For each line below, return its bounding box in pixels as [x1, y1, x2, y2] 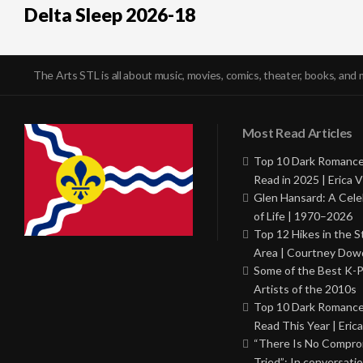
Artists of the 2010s [253, 281, 357, 296]
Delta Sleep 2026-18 [24, 2, 195, 26]
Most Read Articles [241, 124, 353, 140]
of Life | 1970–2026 [253, 208, 352, 223]
